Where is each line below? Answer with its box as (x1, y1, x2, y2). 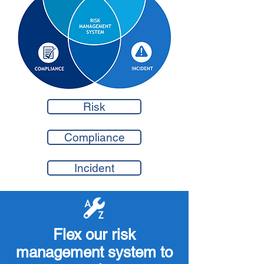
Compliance (64, 131, 125, 144)
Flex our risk (53, 226, 136, 243)
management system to (16, 243, 173, 261)
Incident (74, 161, 114, 174)
